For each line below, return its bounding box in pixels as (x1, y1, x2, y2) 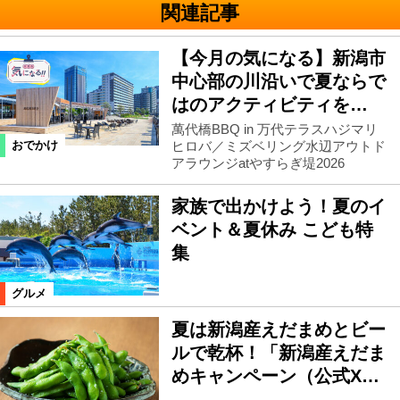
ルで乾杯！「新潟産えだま (171, 342, 386, 362)
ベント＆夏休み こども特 (171, 220, 373, 240)
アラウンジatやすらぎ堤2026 (171, 154, 345, 171)
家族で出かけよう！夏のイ (171, 196, 386, 217)
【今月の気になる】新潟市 (171, 48, 386, 69)
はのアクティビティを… (171, 95, 368, 115)
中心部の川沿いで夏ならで (171, 71, 386, 92)
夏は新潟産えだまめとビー (171, 319, 386, 339)
